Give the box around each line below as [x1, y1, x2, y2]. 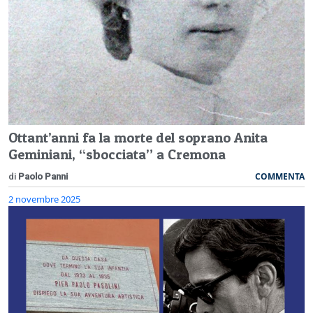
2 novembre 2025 [8, 192, 80, 205]
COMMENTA [255, 170, 305, 182]
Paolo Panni [18, 170, 68, 182]
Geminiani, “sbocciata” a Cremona [8, 145, 226, 163]
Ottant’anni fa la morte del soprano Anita [8, 129, 268, 146]
